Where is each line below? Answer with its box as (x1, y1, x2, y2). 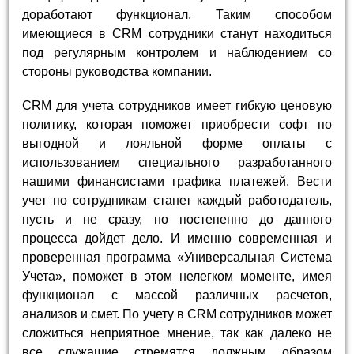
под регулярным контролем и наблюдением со (22, 46, 332, 60)
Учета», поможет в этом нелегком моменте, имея (22, 269, 332, 284)
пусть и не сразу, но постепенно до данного (22, 213, 332, 227)
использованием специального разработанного (22, 156, 332, 170)
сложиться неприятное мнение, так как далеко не (22, 326, 332, 341)
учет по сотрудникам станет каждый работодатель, (22, 194, 332, 208)
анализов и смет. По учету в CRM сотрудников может (22, 307, 332, 322)
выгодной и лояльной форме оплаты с (22, 137, 332, 151)
